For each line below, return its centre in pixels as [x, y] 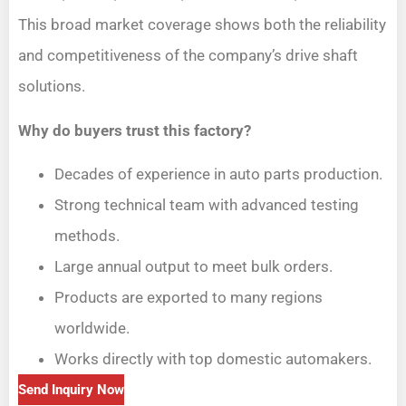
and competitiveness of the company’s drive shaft [188, 56]
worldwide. [92, 329]
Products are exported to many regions [188, 298]
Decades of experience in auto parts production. [218, 174]
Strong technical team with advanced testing [207, 205]
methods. [87, 236]
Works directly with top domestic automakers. [213, 359]
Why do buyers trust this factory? [135, 130]
